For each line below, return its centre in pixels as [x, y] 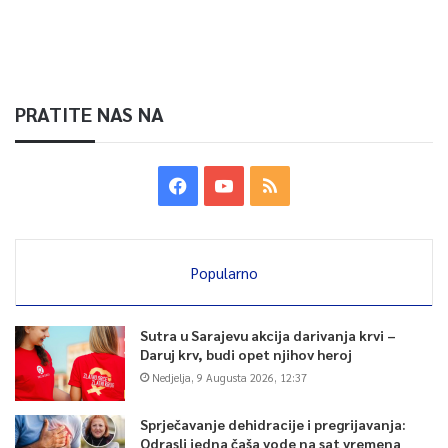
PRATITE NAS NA [89, 114]
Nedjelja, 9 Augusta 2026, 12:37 [229, 378]
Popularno [224, 273]
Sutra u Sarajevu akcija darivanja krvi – [268, 335]
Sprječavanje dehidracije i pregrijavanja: [273, 424]
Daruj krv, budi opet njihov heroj [246, 354]
